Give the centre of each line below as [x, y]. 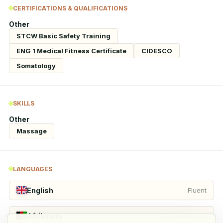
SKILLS [24, 103]
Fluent [197, 190]
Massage [32, 131]
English [40, 190]
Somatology [36, 65]
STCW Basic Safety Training [63, 36]
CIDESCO [157, 51]
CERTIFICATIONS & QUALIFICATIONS [70, 8]
